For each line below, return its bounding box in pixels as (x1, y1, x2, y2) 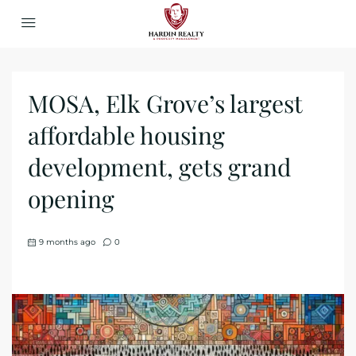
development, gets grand (28, 151, 291, 183)
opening (28, 183, 114, 215)
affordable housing (28, 119, 225, 151)
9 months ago (39, 237, 95, 247)
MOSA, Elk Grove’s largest (28, 87, 302, 119)
